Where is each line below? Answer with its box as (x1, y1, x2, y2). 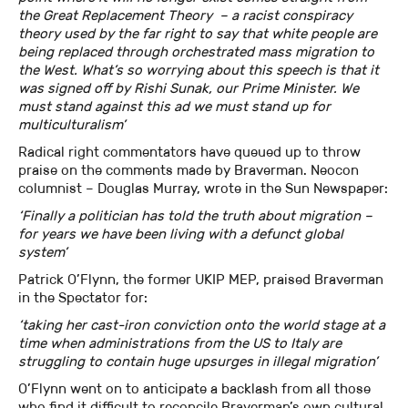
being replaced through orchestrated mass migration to (18, 43, 374, 61)
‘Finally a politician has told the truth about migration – (18, 207, 372, 225)
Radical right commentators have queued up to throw (18, 143, 361, 161)
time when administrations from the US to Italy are (18, 334, 342, 352)
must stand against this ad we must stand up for (18, 97, 331, 116)
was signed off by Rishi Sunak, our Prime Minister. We (18, 79, 359, 97)
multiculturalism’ (18, 116, 126, 134)
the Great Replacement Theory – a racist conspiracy (18, 6, 352, 25)
